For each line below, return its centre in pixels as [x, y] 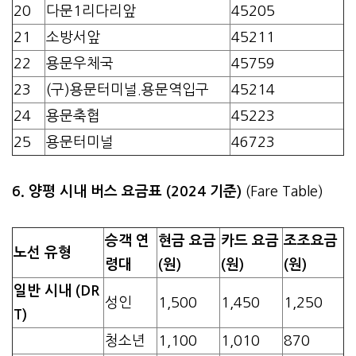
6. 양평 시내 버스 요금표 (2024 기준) [127, 191]
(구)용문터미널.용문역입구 [128, 89]
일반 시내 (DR [56, 290]
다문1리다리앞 [91, 11]
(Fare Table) [282, 191]
